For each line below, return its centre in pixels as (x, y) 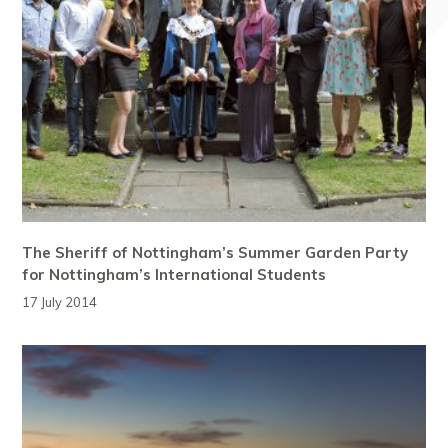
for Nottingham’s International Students (174, 274)
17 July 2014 (60, 301)
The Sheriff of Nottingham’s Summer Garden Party (215, 252)
